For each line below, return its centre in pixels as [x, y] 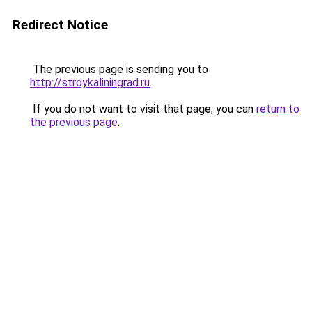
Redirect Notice [60, 25]
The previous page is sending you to [119, 69]
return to [278, 109]
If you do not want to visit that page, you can [143, 109]
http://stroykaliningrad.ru [90, 83]
